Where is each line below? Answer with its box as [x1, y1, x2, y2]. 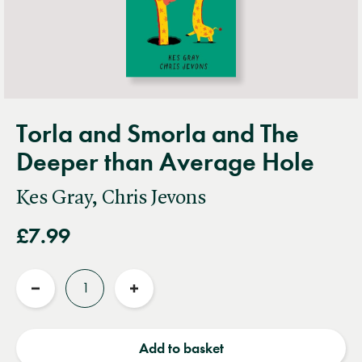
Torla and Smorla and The [16, 117, 299, 149]
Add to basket [138, 339, 224, 357]
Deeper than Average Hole [16, 145, 314, 178]
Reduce [35, 293, 81, 311]
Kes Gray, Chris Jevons [16, 187, 206, 208]
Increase [133, 293, 186, 311]
